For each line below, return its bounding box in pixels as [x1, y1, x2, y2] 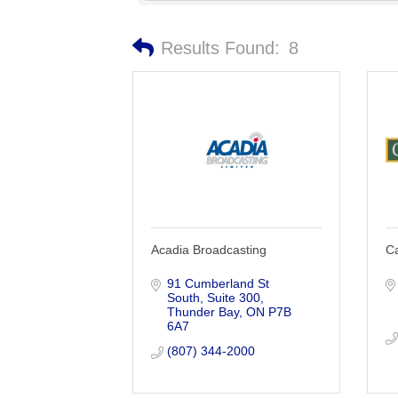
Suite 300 [206, 290, 260, 305]
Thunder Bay [166, 304, 239, 319]
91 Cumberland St [166, 275, 269, 291]
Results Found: [161, 37, 281, 58]
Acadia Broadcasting [151, 242, 267, 257]
